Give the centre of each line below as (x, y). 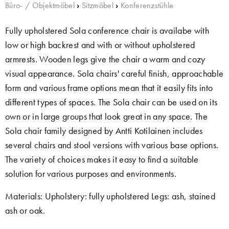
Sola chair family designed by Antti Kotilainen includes (104, 131)
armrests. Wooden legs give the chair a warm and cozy (105, 59)
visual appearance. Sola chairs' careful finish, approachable (114, 73)
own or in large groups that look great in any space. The (106, 116)
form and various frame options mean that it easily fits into (109, 88)
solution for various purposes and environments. (91, 174)
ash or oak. (25, 210)
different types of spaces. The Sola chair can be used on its (111, 102)
